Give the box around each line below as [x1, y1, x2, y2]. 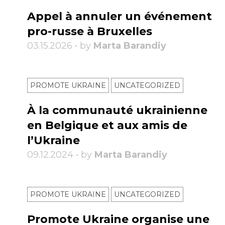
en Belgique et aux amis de [27, 119, 187, 133]
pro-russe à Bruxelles [27, 25, 152, 39]
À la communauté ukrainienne [27, 103, 207, 118]
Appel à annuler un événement [27, 10, 212, 24]
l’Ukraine [27, 134, 80, 148]
